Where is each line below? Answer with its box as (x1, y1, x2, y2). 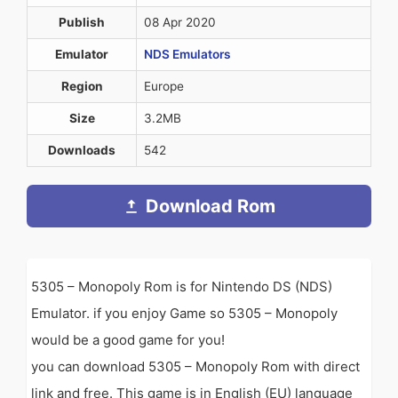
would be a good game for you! (31, 330, 225, 348)
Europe (144, 78, 184, 93)
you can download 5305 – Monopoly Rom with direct (31, 357, 360, 375)
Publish (59, 14, 105, 29)
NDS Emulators (144, 46, 231, 61)
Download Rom (146, 195, 275, 217)
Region (60, 78, 103, 93)
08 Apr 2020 (144, 14, 216, 29)
